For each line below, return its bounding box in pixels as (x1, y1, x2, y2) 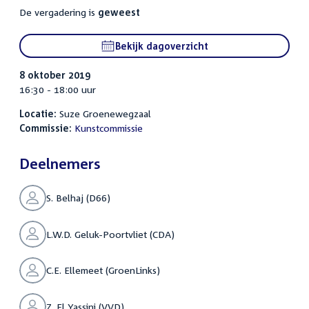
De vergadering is (19, 6, 98, 19)
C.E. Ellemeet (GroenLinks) (46, 264, 160, 277)
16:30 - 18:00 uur (19, 83, 96, 96)
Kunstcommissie (74, 122, 143, 134)
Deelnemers (19, 154, 101, 173)
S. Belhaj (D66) (46, 192, 110, 204)
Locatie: (19, 108, 57, 120)
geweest (98, 6, 140, 19)
